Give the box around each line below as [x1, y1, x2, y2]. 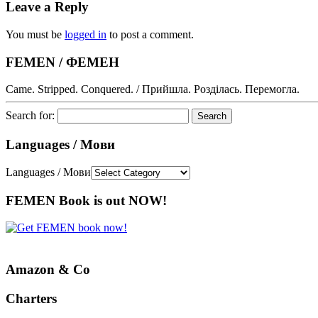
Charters [6, 290, 57, 306]
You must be [6, 28, 65, 40]
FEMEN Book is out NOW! [6, 192, 167, 208]
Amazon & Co [6, 261, 90, 277]
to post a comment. [106, 28, 194, 40]
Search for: [6, 109, 55, 122]
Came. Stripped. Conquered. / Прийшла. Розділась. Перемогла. [6, 83, 300, 96]
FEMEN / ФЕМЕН [6, 54, 119, 70]
